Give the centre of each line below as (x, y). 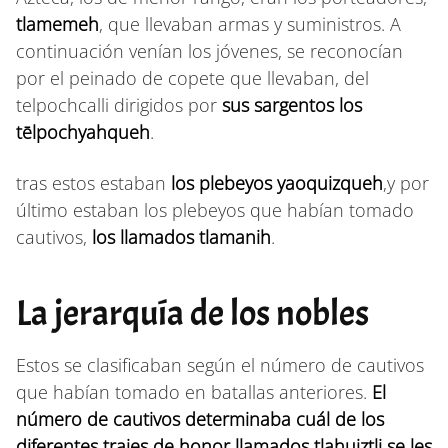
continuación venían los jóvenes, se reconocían (209, 50)
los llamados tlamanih (181, 236)
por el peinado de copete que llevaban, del (192, 77)
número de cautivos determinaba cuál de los (200, 418)
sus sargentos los (292, 104)
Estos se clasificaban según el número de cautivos (220, 364)
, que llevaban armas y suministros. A (250, 23)
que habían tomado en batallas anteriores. (194, 391)
